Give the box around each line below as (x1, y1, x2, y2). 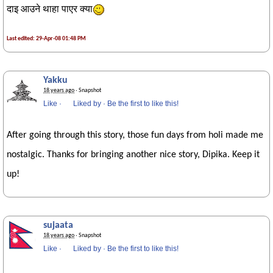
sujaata (43, 221, 73, 231)
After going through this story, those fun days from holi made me (7, 130, 263, 141)
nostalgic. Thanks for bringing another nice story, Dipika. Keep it (7, 150, 260, 160)
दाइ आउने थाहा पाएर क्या (7, 5, 93, 15)
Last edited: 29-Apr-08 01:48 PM (7, 35, 86, 43)
